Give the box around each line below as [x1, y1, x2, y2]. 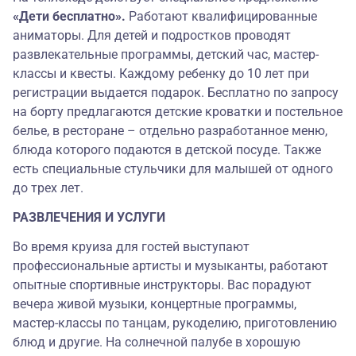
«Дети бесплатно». [13, 9, 126, 25]
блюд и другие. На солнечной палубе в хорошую [13, 335, 300, 350]
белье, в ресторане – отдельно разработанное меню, [13, 123, 327, 139]
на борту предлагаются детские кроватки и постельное [13, 104, 342, 120]
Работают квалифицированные [126, 9, 317, 25]
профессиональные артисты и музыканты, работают [13, 258, 328, 274]
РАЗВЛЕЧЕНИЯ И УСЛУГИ [13, 210, 165, 226]
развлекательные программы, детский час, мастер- [13, 47, 319, 63]
